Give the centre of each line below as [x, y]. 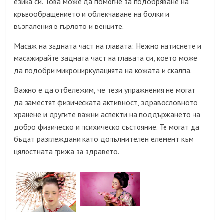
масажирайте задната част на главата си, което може [106, 58]
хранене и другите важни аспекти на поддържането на [107, 114]
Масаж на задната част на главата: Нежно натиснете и [108, 45]
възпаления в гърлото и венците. [69, 26]
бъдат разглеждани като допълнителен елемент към [104, 139]
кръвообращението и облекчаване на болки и [92, 14]
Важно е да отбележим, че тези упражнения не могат [105, 90]
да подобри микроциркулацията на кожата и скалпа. [103, 70]
